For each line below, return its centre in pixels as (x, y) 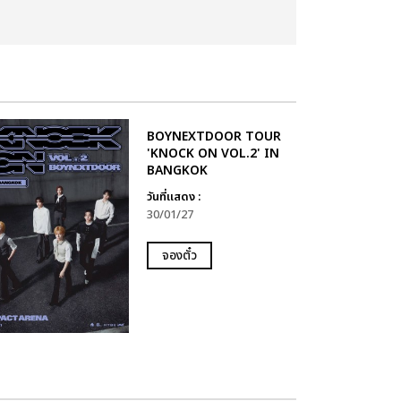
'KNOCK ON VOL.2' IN (213, 154)
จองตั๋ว (179, 256)
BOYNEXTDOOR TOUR (213, 137)
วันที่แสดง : (173, 197)
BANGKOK (177, 171)
